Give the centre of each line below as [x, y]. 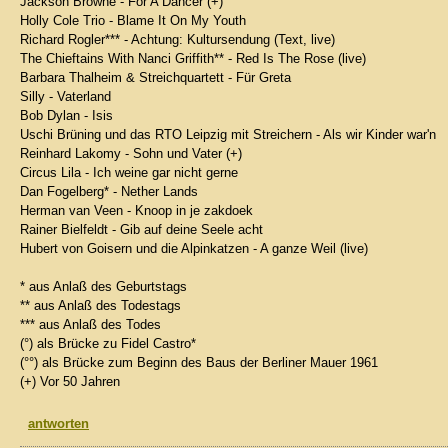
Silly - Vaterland [65, 96]
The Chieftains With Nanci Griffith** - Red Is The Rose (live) [193, 58]
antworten [58, 423]
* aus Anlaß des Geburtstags [103, 286]
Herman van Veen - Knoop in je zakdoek [136, 210]
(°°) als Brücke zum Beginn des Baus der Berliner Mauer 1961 [199, 362]
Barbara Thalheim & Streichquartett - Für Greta [155, 77]
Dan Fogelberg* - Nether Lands [109, 191]
